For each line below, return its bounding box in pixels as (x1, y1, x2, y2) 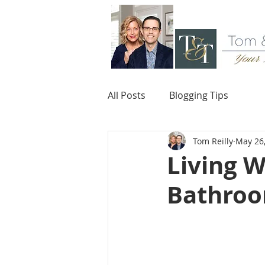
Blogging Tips (169, 89, 228, 102)
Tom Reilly (193, 135, 233, 147)
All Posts (108, 89, 146, 102)
